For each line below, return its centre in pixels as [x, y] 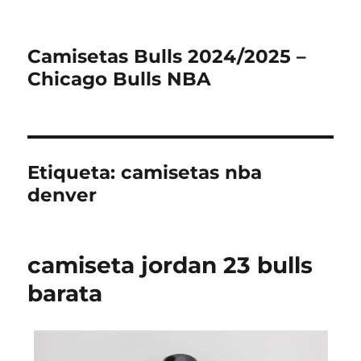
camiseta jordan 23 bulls [170, 265]
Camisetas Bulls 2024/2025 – [167, 56]
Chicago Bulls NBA [120, 79]
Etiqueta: [75, 172]
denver [62, 195]
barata [65, 293]
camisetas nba [192, 172]
